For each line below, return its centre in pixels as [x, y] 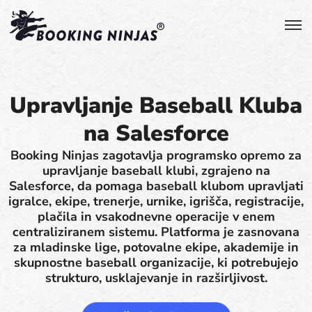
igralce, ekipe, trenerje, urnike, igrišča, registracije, [156, 201]
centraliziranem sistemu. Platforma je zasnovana [156, 232]
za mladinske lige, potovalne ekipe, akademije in [156, 247]
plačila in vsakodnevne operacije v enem [156, 217]
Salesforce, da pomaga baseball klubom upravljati [156, 186]
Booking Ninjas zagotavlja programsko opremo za [156, 155]
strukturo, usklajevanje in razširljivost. [156, 278]
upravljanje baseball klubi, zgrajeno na [156, 171]
